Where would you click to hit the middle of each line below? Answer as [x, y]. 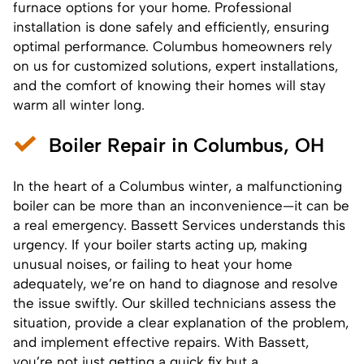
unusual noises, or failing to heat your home [153, 264]
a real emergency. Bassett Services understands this [179, 225]
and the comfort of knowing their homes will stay [169, 85]
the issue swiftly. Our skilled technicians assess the [175, 303]
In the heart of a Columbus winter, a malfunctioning [178, 186]
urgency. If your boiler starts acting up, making [160, 244]
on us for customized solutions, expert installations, [175, 65]
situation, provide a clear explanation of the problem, [181, 322]
